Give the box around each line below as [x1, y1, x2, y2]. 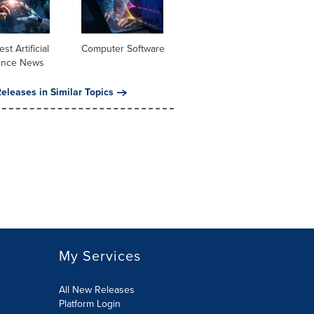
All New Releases [58, 282, 135, 297]
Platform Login [58, 296, 121, 311]
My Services [58, 245, 141, 266]
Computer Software [81, 41, 165, 57]
